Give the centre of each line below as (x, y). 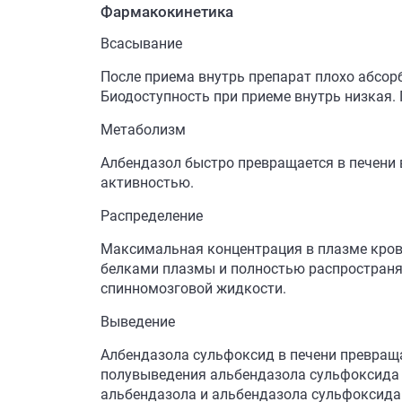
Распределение (152, 216)
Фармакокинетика (167, 12)
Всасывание (141, 44)
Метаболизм (143, 130)
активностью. (147, 183)
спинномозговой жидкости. (193, 288)
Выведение (138, 322)
